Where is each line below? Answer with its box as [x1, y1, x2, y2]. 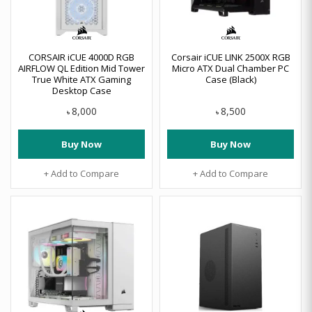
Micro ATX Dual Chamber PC [172, 62, 289, 75]
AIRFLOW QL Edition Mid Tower [18, 62, 145, 75]
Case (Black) [205, 73, 256, 86]
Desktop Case [52, 84, 111, 97]
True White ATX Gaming [32, 73, 131, 86]
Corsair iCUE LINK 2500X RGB [171, 51, 290, 63]
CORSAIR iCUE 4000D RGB [29, 51, 134, 63]
